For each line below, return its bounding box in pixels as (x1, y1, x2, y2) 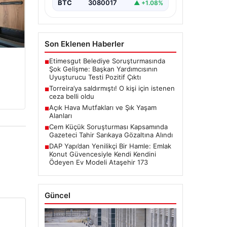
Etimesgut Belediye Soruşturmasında (49, 57, 165, 65)
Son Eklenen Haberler (44, 39, 124, 49)
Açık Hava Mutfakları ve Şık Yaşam (49, 103, 157, 112)
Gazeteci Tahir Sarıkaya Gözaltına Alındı (49, 131, 173, 139)
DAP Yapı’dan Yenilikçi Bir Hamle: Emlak (49, 142, 171, 150)
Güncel (44, 191, 70, 201)
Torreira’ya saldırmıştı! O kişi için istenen (49, 84, 175, 93)
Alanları (49, 111, 72, 120)
